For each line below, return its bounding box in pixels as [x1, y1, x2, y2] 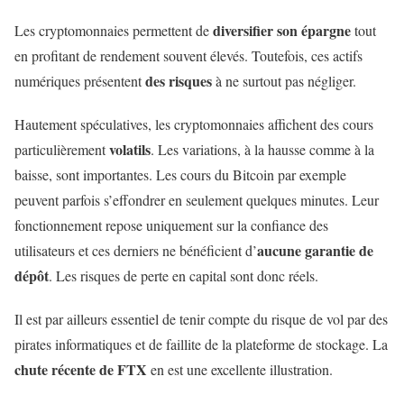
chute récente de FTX [14, 359, 147, 381]
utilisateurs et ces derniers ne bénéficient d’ [14, 241, 257, 261]
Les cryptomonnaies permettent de [14, 21, 213, 41]
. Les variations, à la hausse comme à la [151, 140, 374, 160]
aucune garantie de [257, 240, 373, 262]
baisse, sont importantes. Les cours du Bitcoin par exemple [14, 165, 346, 185]
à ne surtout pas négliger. [216, 71, 361, 91]
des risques [145, 70, 216, 92]
